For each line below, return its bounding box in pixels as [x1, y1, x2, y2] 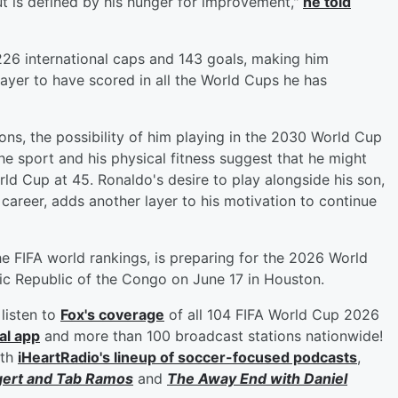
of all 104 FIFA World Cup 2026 [164, 305, 379, 323]
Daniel [304, 369, 347, 387]
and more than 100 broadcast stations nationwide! [40, 326, 383, 345]
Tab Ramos [56, 369, 133, 387]
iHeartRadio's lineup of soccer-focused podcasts [18, 347, 357, 366]
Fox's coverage [60, 305, 164, 323]
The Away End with [167, 369, 304, 387]
